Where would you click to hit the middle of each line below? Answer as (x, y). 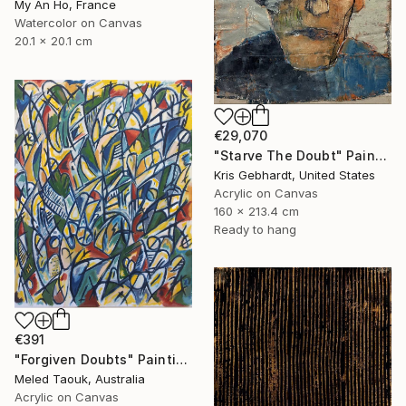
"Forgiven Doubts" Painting (181, 359)
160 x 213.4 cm (256, 211)
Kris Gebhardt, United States (295, 174)
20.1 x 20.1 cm (53, 41)
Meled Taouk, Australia (80, 378)
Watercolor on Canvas (78, 23)
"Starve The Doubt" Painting (381, 155)
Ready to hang (255, 229)
